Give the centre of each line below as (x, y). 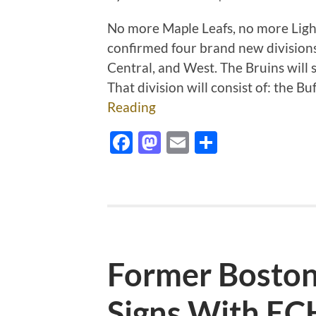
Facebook (181, 142)
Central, (131, 68)
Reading (132, 107)
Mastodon (211, 142)
